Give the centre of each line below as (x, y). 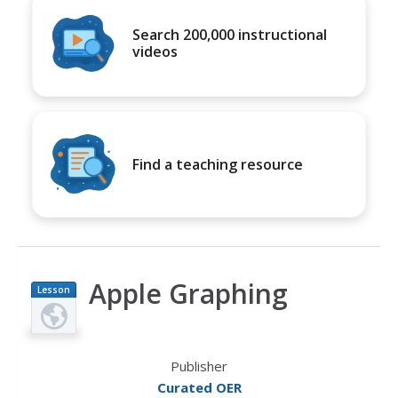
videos (155, 52)
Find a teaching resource (218, 164)
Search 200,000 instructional (230, 35)
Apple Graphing (188, 294)
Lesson (54, 290)
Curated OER (199, 387)
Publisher (199, 366)
